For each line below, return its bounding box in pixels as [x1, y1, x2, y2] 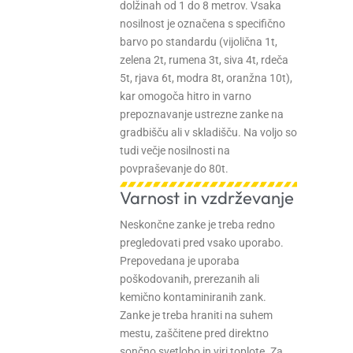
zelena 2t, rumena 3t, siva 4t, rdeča [120, 53, 288, 66]
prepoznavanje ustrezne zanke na [120, 107, 284, 121]
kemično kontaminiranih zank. [120, 290, 266, 303]
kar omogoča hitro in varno [120, 89, 251, 102]
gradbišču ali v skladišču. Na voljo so [120, 125, 297, 139]
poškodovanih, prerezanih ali [120, 272, 259, 285]
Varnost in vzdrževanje [120, 186, 294, 209]
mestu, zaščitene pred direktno [120, 326, 269, 340]
